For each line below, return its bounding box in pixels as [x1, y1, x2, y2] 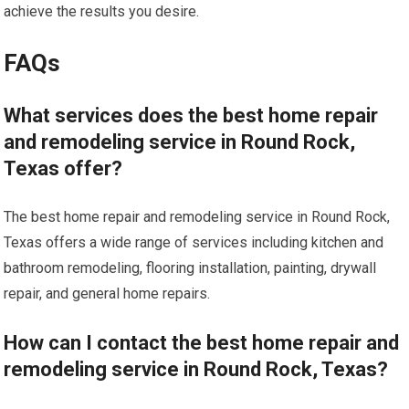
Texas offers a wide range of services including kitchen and [4, 234, 384, 251]
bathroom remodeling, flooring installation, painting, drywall [4, 259, 377, 277]
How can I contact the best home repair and [4, 331, 400, 354]
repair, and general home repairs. [4, 285, 211, 302]
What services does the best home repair [4, 104, 379, 127]
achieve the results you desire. [4, 3, 200, 20]
